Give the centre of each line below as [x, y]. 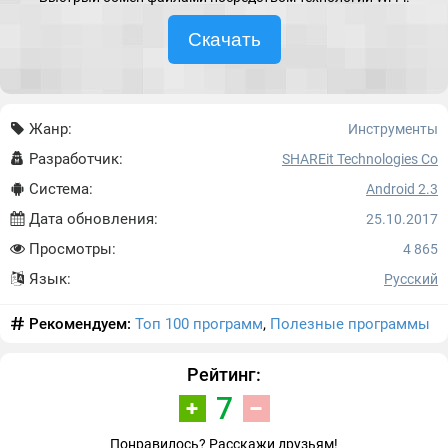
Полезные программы [350, 324]
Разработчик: [74, 159]
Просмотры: [70, 249]
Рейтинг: [224, 374]
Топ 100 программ [199, 324]
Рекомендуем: [80, 324]
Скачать [224, 39]
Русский [411, 279]
